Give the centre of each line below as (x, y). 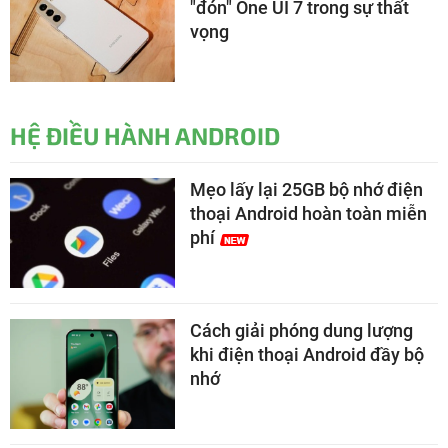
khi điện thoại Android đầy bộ (307, 355)
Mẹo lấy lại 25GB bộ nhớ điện (306, 190)
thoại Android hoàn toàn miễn (308, 214)
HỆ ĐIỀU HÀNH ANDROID (145, 136)
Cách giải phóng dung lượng (301, 331)
